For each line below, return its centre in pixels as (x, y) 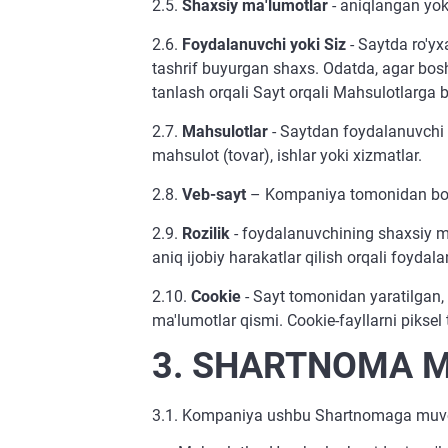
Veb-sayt (214, 194)
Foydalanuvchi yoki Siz (264, 44)
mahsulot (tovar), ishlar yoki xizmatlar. (287, 155)
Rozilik (208, 233)
